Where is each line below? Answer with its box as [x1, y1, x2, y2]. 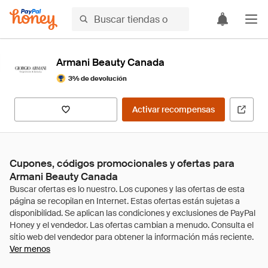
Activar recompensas [132, 104, 215, 115]
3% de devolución [68, 74, 127, 83]
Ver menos [10, 243, 50, 254]
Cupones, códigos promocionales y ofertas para [10, 157, 234, 170]
